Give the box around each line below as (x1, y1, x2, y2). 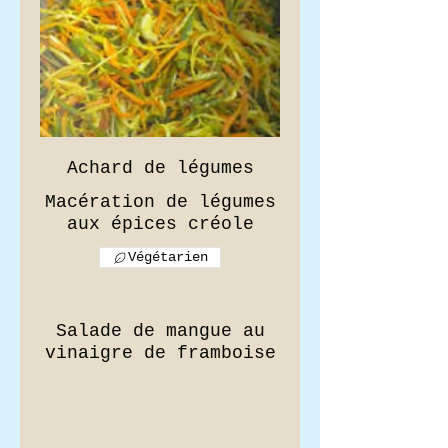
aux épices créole (66, 214, 254, 234)
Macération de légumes (44, 192, 276, 212)
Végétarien (128, 249, 208, 265)
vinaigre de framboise (44, 343, 276, 363)
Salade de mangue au (55, 321, 265, 341)
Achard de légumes (66, 158, 254, 178)
